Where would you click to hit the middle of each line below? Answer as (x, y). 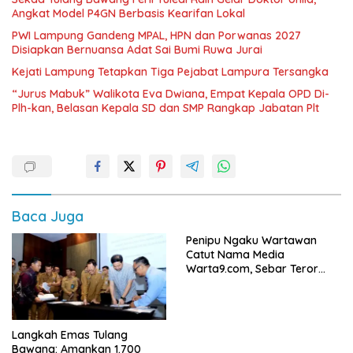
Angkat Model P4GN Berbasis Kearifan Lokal (128, 13)
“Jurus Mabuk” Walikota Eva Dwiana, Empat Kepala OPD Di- (171, 93)
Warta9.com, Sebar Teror (252, 268)
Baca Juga (48, 216)
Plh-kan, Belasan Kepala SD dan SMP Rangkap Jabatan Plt (165, 108)
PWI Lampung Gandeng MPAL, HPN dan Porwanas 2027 (156, 35)
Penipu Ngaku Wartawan (251, 240)
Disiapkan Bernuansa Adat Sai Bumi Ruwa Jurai (137, 49)
